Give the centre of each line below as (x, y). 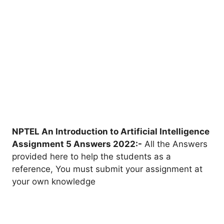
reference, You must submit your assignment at (107, 169)
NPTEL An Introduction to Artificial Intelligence (111, 131)
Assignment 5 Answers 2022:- (77, 144)
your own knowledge (54, 181)
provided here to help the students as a (91, 156)
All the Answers (175, 144)
